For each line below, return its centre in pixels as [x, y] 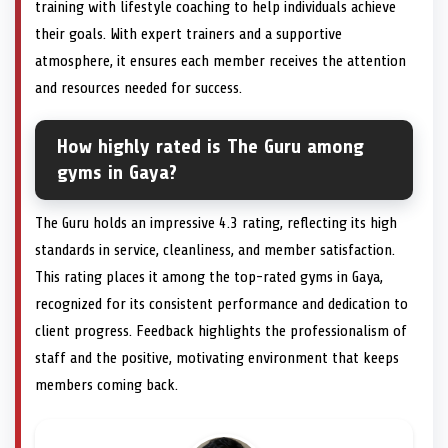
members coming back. [106, 385]
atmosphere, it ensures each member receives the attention [220, 61]
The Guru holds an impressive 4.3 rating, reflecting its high [216, 223]
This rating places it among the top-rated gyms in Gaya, [209, 277]
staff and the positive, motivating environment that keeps [217, 358]
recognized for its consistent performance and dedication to [221, 304]
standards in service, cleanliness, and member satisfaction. [215, 250]
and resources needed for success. [138, 88]
